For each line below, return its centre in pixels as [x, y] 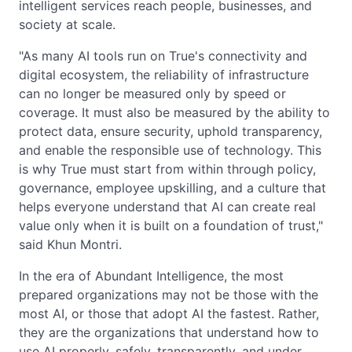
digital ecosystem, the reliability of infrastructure [164, 74]
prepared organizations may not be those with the [169, 294]
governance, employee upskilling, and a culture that [172, 187]
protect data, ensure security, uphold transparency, [170, 131]
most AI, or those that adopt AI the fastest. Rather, [169, 313]
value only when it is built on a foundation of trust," [171, 225]
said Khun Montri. [70, 244]
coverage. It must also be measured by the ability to [174, 112]
